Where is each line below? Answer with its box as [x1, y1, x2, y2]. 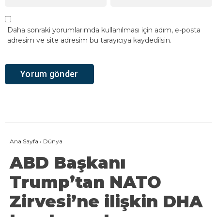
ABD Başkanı [10, 152, 125, 173]
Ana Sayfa [10, 137, 38, 145]
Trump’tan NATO [10, 171, 161, 192]
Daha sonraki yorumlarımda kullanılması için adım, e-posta [7, 25, 201, 34]
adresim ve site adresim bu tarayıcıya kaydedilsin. [7, 35, 171, 45]
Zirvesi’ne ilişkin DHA [10, 191, 202, 212]
